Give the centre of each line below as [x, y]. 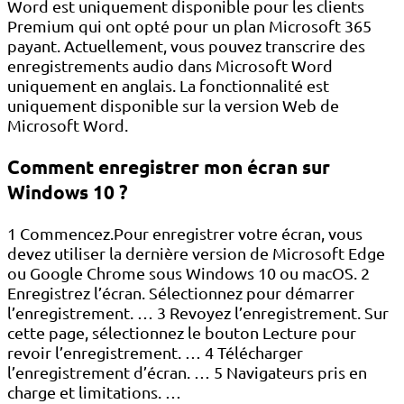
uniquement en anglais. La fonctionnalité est [168, 85]
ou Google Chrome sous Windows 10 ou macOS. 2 [188, 273]
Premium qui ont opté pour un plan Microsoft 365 [189, 26]
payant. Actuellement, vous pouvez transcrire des [186, 46]
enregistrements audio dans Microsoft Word [170, 65]
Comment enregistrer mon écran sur [169, 167]
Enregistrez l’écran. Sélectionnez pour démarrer [181, 293]
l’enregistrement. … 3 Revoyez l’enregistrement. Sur [198, 313]
